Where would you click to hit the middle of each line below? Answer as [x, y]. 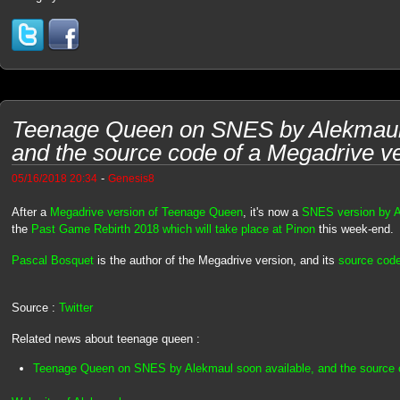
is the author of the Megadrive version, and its [216, 260]
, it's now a [272, 212]
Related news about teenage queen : [105, 338]
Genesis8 [131, 179]
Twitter [75, 308]
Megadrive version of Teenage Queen [146, 212]
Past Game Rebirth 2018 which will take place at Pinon [173, 229]
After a [30, 212]
